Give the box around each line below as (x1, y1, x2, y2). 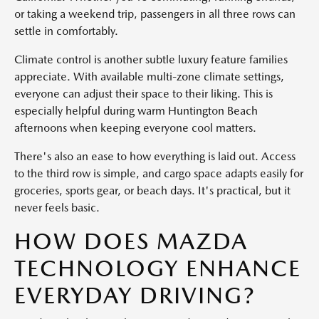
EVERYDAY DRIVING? (14, 281, 256, 309)
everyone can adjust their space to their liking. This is (14, 87, 273, 100)
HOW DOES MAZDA (14, 227, 248, 255)
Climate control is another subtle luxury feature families (14, 53, 288, 66)
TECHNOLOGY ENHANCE (14, 254, 301, 282)
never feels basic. (14, 201, 100, 214)
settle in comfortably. (14, 24, 118, 38)
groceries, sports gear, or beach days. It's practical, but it (14, 184, 291, 197)
